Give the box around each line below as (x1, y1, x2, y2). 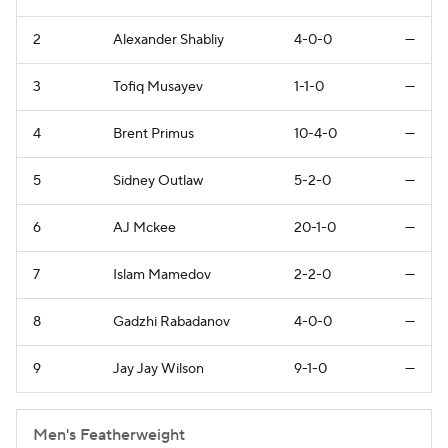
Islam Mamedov (113, 265, 211, 284)
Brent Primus (113, 124, 194, 143)
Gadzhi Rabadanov (113, 312, 230, 331)
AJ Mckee (113, 218, 176, 237)
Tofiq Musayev (113, 77, 203, 96)
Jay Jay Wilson (113, 359, 204, 378)
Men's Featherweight (33, 424, 185, 445)
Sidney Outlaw (113, 171, 203, 190)
